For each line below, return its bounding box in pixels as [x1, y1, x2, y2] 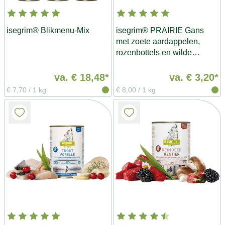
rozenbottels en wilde [116, 48, 192, 57]
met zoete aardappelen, [116, 37, 200, 46]
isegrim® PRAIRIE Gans [116, 26, 204, 35]
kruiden [116, 59, 143, 68]
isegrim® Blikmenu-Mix [7, 26, 89, 35]
